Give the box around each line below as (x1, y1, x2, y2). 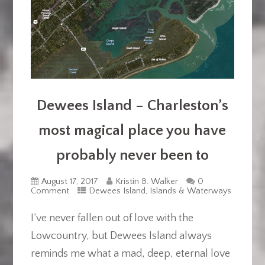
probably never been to (56, 147, 209, 164)
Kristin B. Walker (115, 176, 178, 186)
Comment (30, 186, 69, 196)
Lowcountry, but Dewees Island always (30, 230, 212, 242)
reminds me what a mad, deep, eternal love (30, 247, 230, 260)
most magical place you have (38, 122, 227, 139)
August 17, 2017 (41, 176, 98, 186)
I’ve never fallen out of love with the (30, 212, 193, 224)
